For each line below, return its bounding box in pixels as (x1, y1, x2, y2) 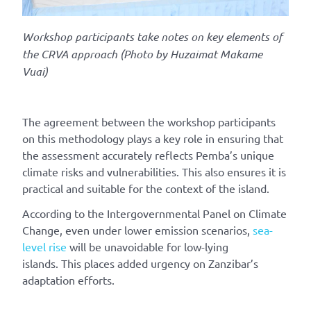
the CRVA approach (22, 47, 117, 62)
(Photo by (120, 47, 170, 62)
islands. (22, 256, 61, 271)
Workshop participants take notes (22, 29, 188, 44)
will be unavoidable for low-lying (67, 239, 228, 254)
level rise (22, 239, 67, 254)
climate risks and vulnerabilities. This (22, 165, 205, 179)
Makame (220, 47, 262, 62)
